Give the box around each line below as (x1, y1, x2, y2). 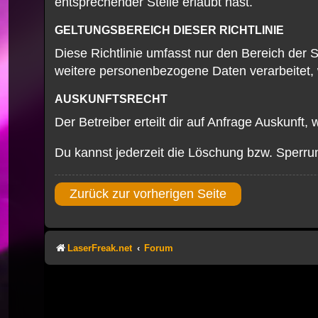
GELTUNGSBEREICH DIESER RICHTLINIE (55, 23, 284, 36)
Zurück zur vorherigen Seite (70, 186, 226, 201)
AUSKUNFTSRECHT (55, 92, 168, 105)
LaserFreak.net (67, 242, 132, 253)
